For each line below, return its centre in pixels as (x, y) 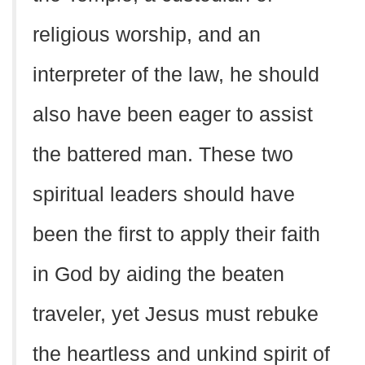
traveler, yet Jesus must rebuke (176, 314)
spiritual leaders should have (164, 194)
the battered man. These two (163, 154)
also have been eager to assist (173, 114)
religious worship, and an (147, 35)
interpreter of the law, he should (176, 75)
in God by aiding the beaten (158, 274)
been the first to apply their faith (176, 234)
